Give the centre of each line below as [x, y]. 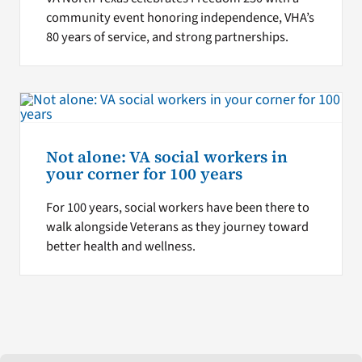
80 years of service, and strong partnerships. [167, 37]
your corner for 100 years [144, 174]
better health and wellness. [120, 247]
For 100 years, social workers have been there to [177, 208]
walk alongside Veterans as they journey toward [177, 227]
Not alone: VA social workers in [166, 157]
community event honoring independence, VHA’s [180, 17]
